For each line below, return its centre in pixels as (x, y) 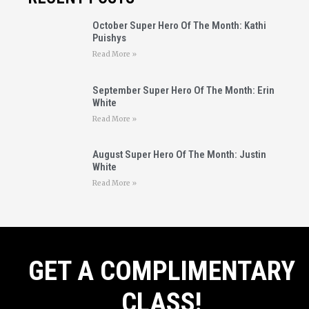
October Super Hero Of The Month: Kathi (179, 25)
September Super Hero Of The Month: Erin (183, 90)
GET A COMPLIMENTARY (161, 271)
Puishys (109, 38)
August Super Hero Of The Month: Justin (179, 155)
